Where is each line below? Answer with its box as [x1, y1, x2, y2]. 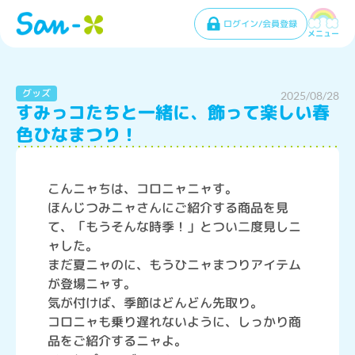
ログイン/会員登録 [223, 17, 297, 30]
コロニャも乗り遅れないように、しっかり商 [48, 313, 301, 330]
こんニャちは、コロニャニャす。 [48, 180, 238, 197]
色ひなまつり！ [16, 122, 138, 147]
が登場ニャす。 [48, 275, 136, 292]
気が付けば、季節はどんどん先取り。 [48, 294, 263, 311]
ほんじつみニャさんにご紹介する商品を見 [48, 199, 288, 216]
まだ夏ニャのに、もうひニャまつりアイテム [48, 256, 301, 273]
